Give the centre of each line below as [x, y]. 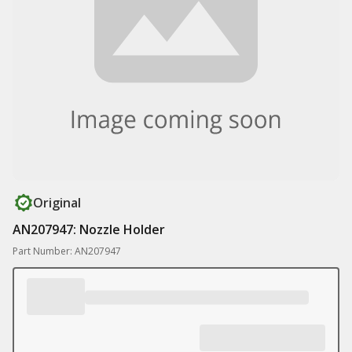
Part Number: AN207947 [67, 251]
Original [57, 203]
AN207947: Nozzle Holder [89, 229]
